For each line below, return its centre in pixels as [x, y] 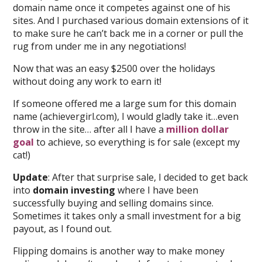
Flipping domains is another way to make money [119, 251]
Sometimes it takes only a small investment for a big [127, 216]
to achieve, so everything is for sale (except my [137, 142]
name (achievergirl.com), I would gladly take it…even [126, 116]
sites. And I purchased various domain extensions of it [131, 20]
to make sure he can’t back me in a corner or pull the [128, 33]
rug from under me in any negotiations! [100, 46]
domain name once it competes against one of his [122, 8]
